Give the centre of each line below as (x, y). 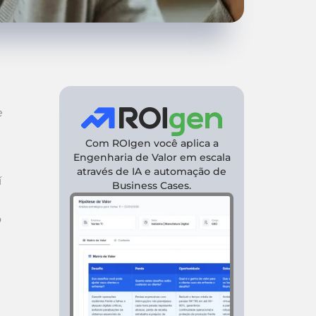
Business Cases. (152, 186)
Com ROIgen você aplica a (152, 143)
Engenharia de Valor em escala (152, 157)
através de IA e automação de (152, 171)
